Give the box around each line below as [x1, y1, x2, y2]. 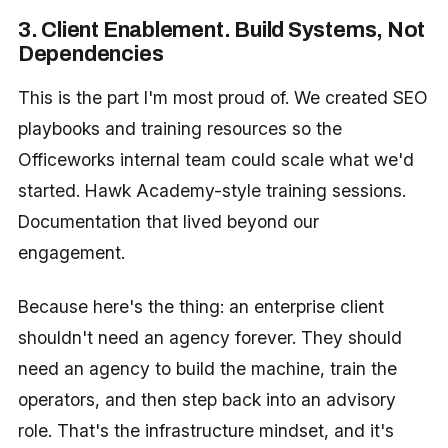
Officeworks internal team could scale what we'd [17, 149, 414, 171]
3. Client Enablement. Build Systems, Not [17, 18, 426, 43]
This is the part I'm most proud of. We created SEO [17, 87, 428, 109]
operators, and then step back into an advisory [17, 388, 396, 410]
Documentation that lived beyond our [17, 211, 319, 233]
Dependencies [17, 42, 164, 67]
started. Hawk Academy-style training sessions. [17, 180, 406, 202]
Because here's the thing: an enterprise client [17, 295, 384, 317]
